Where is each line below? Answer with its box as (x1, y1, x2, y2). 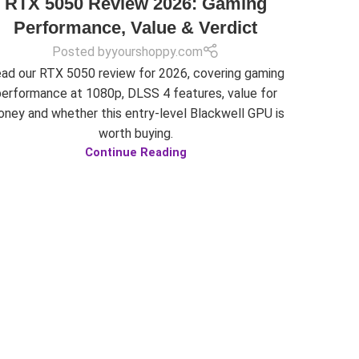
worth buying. (98, 125, 173, 141)
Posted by (51, 43, 111, 59)
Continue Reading (84, 145, 187, 159)
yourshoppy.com (111, 43, 203, 59)
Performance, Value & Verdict (14, 17, 258, 38)
